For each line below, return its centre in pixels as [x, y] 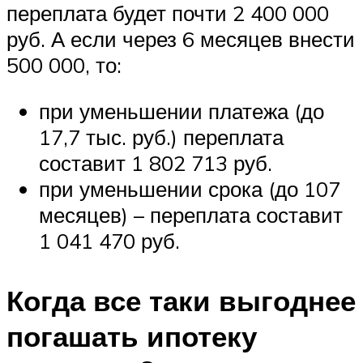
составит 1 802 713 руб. [156, 163]
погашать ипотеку [132, 336]
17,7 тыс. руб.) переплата [161, 137]
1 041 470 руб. [109, 241]
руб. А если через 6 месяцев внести [181, 38]
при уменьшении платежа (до [181, 111]
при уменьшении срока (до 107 [190, 189]
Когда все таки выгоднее [181, 300]
